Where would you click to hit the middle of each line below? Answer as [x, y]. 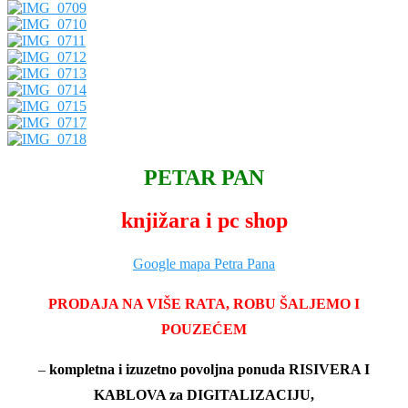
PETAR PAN [204, 178]
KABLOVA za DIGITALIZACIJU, [204, 395]
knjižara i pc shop [204, 221]
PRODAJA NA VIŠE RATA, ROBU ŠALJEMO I [204, 304]
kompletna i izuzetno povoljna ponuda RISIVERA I [208, 370]
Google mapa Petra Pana [204, 264]
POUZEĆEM [204, 330]
